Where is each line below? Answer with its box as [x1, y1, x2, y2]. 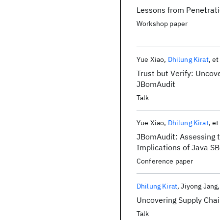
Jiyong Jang [181, 182, 218, 191]
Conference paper [137, 157, 193, 165]
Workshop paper [137, 19, 188, 28]
